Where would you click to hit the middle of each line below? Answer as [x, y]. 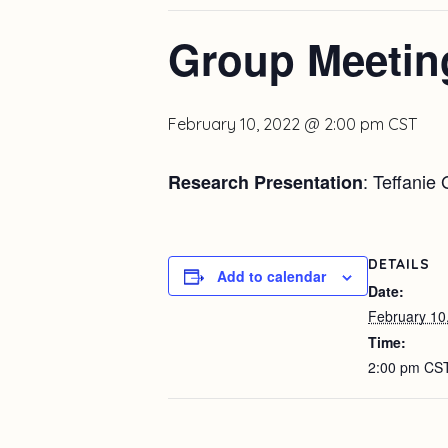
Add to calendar [271, 276]
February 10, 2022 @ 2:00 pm [276, 124]
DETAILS [399, 264]
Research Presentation [265, 182]
